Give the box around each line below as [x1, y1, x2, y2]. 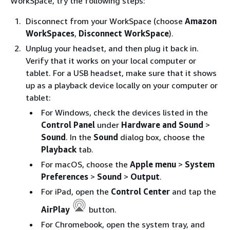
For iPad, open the [41, 186, 111, 197]
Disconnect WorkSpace [79, 28, 169, 39]
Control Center [111, 186, 170, 197]
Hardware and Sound [121, 120, 203, 130]
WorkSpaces [26, 28, 74, 39]
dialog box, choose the [118, 132, 205, 142]
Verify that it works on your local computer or [26, 55, 196, 66]
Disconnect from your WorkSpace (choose [26, 16, 185, 26]
